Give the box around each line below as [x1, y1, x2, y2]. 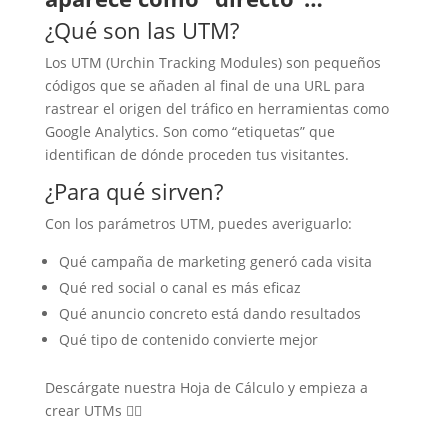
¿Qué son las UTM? [44, 14, 239, 45]
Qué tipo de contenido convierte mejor [58, 329, 318, 349]
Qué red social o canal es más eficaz [58, 277, 301, 297]
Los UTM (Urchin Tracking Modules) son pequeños [44, 52, 381, 72]
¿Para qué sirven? [44, 175, 223, 206]
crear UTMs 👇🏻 [44, 400, 142, 420]
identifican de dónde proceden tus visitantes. [44, 144, 349, 164]
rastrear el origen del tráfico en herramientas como [44, 98, 389, 118]
